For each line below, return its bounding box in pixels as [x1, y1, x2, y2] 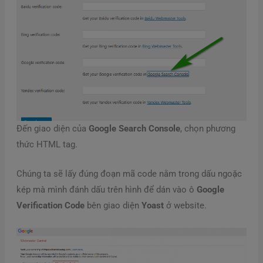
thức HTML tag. [16, 139, 77, 150]
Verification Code [16, 200, 85, 211]
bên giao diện [84, 200, 141, 211]
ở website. [163, 200, 207, 211]
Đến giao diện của [16, 123, 89, 134]
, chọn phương [180, 123, 235, 134]
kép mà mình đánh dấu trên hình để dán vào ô [16, 184, 197, 195]
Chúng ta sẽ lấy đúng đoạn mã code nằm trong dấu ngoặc [16, 168, 242, 180]
